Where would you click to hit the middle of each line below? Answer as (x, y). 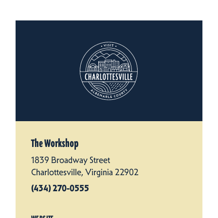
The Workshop (55, 144)
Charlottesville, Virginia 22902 (85, 173)
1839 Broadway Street (71, 160)
